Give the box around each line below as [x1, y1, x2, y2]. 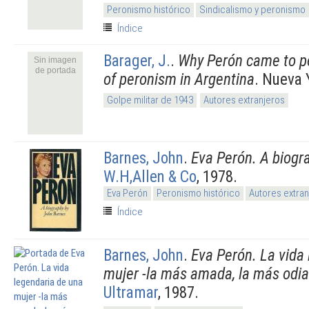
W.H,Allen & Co [103, 166, 197, 186]
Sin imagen [34, 54, 77, 65]
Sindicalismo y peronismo [199, 3, 306, 16]
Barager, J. [103, 50, 170, 70]
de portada [34, 65, 76, 75]
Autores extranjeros [203, 93, 285, 106]
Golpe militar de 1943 [107, 93, 193, 106]
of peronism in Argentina [103, 69, 255, 89]
